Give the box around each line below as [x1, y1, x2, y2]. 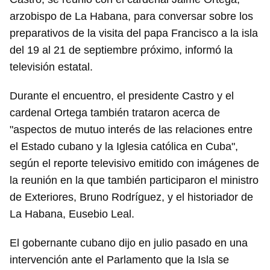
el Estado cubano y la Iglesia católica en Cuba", [10, 140, 238, 153]
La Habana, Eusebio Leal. [10, 208, 134, 221]
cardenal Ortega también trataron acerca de [10, 107, 220, 119]
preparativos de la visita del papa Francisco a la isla [10, 27, 258, 40]
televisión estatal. [10, 61, 93, 74]
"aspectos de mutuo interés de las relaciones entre [10, 124, 253, 136]
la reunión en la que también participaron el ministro [10, 174, 259, 187]
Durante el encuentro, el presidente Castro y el [10, 90, 234, 102]
